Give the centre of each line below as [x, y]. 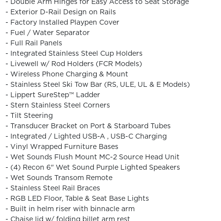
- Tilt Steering [29, 115]
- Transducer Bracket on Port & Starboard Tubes [88, 126]
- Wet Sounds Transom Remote [59, 177]
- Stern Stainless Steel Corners [57, 105]
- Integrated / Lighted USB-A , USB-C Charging [86, 136]
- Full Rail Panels [34, 43]
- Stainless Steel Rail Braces [53, 188]
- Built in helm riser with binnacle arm [70, 208]
